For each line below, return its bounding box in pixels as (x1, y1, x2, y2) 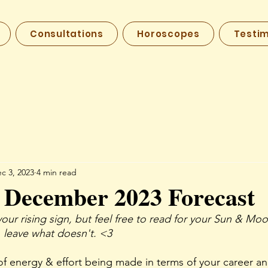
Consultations (30, 28, 103, 40)
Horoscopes (137, 28, 200, 40)
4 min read (36, 166, 77, 178)
